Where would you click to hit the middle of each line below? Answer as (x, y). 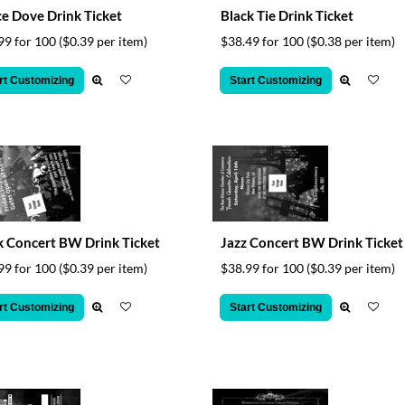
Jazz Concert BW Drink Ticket (311, 242)
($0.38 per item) (350, 41)
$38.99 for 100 (263, 268)
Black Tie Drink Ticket (287, 15)
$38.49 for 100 (263, 41)
